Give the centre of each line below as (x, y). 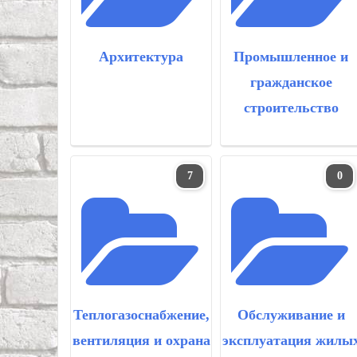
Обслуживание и (291, 315)
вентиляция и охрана (141, 340)
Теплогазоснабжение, (141, 315)
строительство (291, 108)
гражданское (291, 82)
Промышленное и (291, 57)
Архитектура (141, 57)
